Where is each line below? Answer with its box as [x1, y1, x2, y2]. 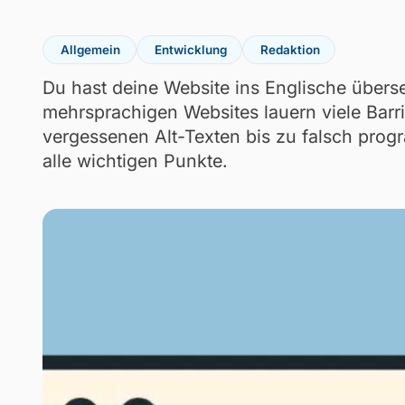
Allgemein [61, 42, 121, 57]
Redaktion [260, 42, 321, 57]
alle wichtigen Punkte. [42, 149, 229, 172]
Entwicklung [154, 42, 227, 57]
